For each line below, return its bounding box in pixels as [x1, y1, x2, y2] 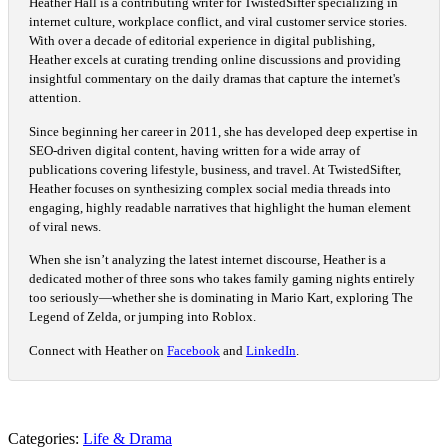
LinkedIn [246, 342, 296, 358]
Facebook [167, 342, 220, 358]
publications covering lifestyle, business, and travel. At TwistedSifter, [29, 161, 401, 177]
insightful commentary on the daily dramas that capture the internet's [29, 71, 400, 86]
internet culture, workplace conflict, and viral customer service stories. [29, 14, 407, 29]
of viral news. [29, 218, 101, 234]
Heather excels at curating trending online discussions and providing [29, 52, 401, 67]
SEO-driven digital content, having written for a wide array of [29, 142, 360, 158]
